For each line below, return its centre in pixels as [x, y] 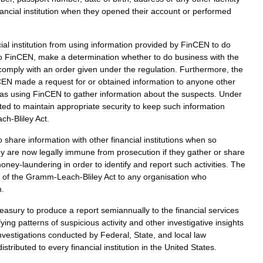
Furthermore [203, 69]
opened [116, 11]
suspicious [80, 222]
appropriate [78, 106]
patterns [33, 222]
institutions [163, 140]
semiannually [125, 210]
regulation [156, 69]
